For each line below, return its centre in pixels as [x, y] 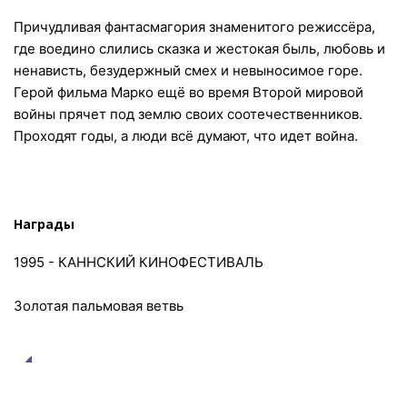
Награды [44, 224]
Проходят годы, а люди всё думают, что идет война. [186, 136]
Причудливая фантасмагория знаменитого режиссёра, [194, 27]
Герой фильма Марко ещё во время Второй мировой [189, 92]
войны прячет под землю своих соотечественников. [188, 114]
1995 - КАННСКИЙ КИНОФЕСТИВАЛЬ [139, 262]
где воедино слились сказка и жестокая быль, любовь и [199, 49]
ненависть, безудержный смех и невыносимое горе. [188, 70]
